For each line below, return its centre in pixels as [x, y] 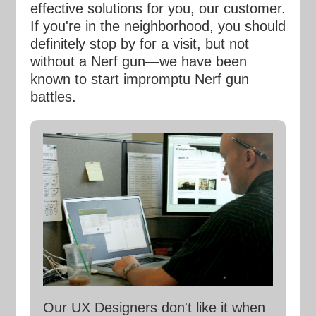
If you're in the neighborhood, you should [158, 26]
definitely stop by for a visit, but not [139, 44]
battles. [53, 97]
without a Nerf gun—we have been [138, 62]
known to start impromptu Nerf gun [139, 79]
